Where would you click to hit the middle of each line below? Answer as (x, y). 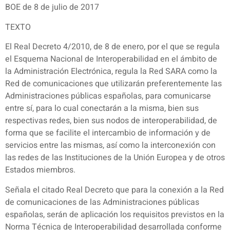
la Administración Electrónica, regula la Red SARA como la (111, 72)
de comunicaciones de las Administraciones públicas (102, 202)
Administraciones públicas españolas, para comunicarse (108, 96)
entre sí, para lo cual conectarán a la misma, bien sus (102, 109)
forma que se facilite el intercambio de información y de (108, 133)
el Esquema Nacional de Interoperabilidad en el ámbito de (111, 59)
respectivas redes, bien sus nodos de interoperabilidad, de (111, 121)
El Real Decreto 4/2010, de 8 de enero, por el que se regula (112, 47)
